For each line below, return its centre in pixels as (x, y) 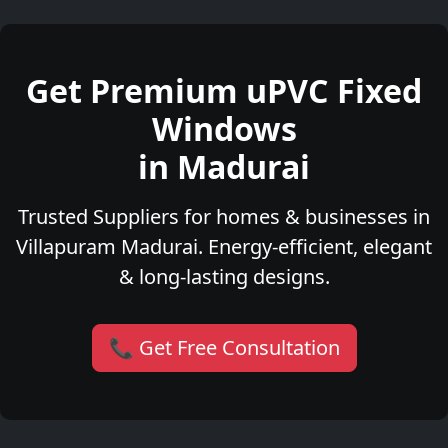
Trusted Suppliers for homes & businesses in (224, 217)
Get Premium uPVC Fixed (224, 91)
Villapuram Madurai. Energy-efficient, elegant (224, 247)
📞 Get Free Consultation (224, 348)
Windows (224, 129)
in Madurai (224, 167)
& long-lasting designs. (224, 277)
